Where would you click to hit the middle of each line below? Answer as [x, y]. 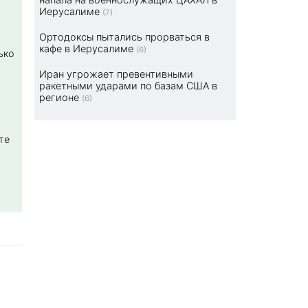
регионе [59, 98]
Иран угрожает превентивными [117, 74]
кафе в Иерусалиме [87, 49]
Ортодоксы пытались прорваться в [125, 37]
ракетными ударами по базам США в [129, 86]
